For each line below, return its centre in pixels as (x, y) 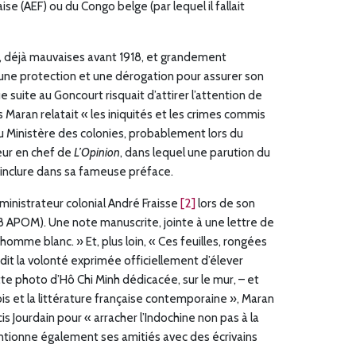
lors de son (225, 203)
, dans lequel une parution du (195, 153)
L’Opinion (97, 153)
